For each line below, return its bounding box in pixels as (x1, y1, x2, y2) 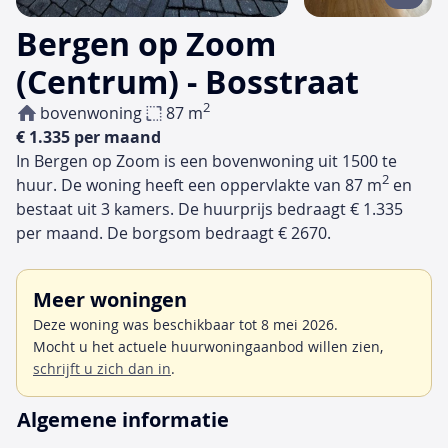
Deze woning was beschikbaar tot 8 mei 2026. (33, 315, 338, 335)
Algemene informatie (17, 406, 229, 434)
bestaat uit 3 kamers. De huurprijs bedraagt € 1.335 (16, 198, 403, 221)
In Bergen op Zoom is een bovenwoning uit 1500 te (16, 150, 397, 173)
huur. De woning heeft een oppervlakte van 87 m (16, 174, 382, 197)
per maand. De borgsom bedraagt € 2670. (16, 222, 331, 245)
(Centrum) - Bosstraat (16, 60, 359, 105)
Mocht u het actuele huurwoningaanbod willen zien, (33, 337, 383, 357)
